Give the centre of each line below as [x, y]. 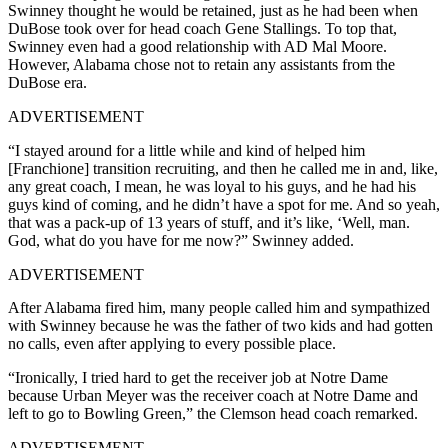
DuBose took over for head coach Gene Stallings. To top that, [202, 28]
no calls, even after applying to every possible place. [172, 343]
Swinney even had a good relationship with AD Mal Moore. [197, 46]
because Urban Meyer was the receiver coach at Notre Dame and [213, 395]
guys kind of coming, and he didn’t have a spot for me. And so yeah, [224, 204]
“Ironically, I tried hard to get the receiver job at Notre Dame [198, 377]
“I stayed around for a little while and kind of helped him [186, 150]
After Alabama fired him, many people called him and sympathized [219, 307]
